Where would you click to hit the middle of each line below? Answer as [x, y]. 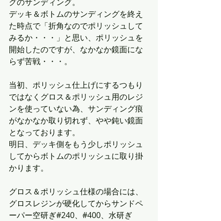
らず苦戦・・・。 [40, 61]
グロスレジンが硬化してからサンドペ [76, 203]
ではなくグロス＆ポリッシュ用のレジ [76, 97]
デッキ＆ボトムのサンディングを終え [76, 14]
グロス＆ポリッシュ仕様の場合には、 [76, 192]
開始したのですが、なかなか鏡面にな [76, 50]
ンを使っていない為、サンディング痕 [76, 109]
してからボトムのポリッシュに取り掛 [76, 156]
